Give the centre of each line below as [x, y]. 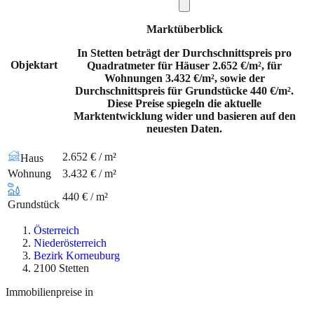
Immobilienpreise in [49, 292]
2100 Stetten [61, 268]
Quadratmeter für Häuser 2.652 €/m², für [184, 66]
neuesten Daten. [184, 129]
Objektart [34, 65]
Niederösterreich [70, 243]
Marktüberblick [184, 29]
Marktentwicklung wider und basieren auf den [184, 116]
